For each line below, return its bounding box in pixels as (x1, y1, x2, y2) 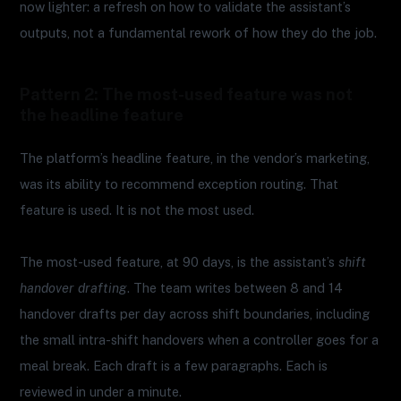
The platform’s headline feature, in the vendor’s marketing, (20, 150, 371, 166)
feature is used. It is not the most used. (20, 202, 255, 218)
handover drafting (20, 280, 128, 296)
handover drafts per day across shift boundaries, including (20, 306, 371, 322)
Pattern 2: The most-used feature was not (20, 85, 354, 105)
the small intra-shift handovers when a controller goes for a (20, 332, 380, 348)
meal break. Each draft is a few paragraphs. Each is (20, 358, 328, 374)
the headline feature (20, 106, 184, 125)
